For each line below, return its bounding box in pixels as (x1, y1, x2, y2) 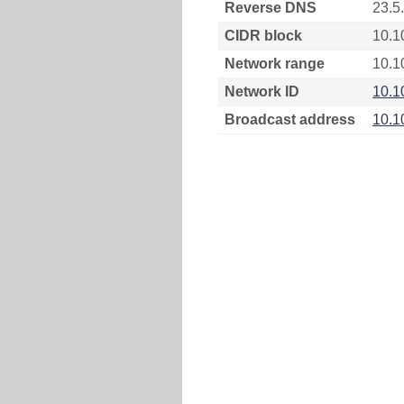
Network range (225, 56, 325, 71)
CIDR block (225, 28, 302, 43)
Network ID (225, 84, 299, 99)
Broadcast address (225, 112, 355, 127)
